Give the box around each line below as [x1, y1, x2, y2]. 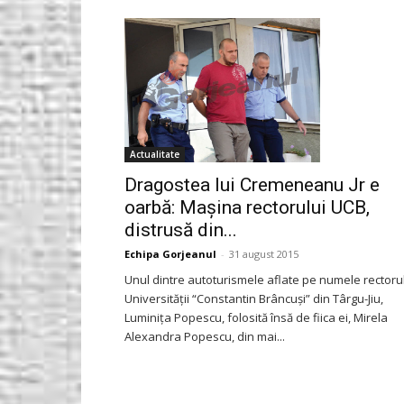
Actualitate [130, 148, 179, 161]
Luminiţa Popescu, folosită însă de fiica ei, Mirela [124, 309, 388, 326]
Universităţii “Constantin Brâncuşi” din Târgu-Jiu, [124, 290, 383, 308]
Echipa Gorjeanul [124, 247, 216, 262]
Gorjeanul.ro [263, 23, 336, 40]
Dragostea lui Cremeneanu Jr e [124, 174, 380, 197]
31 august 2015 [229, 247, 298, 262]
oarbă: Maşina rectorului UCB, [124, 197, 370, 219]
